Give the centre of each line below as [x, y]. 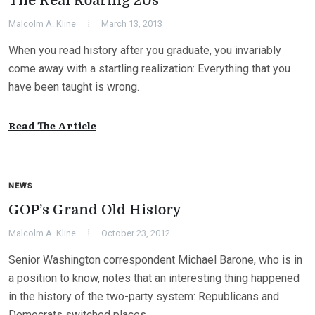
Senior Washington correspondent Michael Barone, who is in [155, 260]
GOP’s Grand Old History [95, 210]
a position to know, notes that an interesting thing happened [154, 278]
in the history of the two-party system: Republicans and [144, 297]
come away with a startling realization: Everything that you [149, 69]
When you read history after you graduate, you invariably [145, 51]
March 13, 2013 [132, 24]
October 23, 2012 [136, 233]
